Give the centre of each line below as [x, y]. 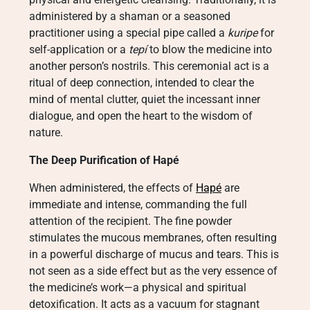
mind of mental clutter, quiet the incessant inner [145, 99]
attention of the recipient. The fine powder [130, 221]
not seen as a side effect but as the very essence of [153, 271]
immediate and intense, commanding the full [138, 204]
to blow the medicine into [209, 49]
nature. [46, 133]
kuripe [243, 33]
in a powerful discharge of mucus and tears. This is [154, 254]
